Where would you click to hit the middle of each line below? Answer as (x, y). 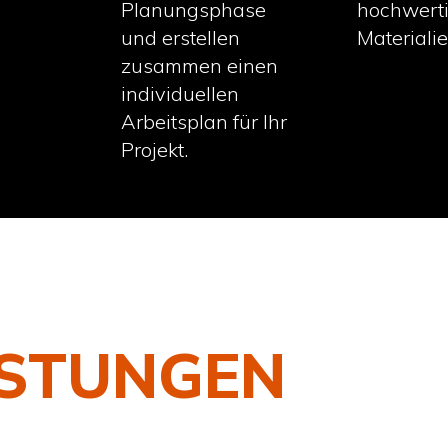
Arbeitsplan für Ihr (204, 122)
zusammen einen (200, 66)
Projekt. (155, 150)
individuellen (180, 94)
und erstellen (181, 38)
